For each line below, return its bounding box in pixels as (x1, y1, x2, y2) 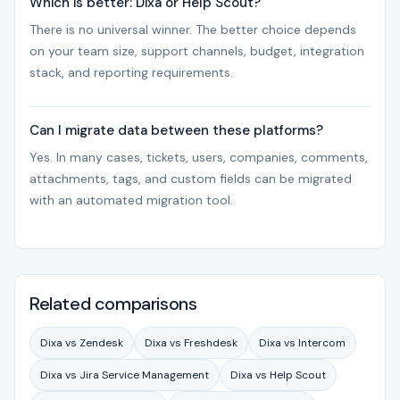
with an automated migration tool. (29, 192, 233, 208)
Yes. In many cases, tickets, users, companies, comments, (29, 149, 368, 165)
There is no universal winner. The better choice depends (29, 21, 356, 37)
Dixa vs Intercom (259, 335, 346, 350)
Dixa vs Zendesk (40, 335, 123, 350)
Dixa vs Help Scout (230, 367, 326, 382)
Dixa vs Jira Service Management (40, 367, 209, 382)
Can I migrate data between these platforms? (29, 121, 323, 139)
